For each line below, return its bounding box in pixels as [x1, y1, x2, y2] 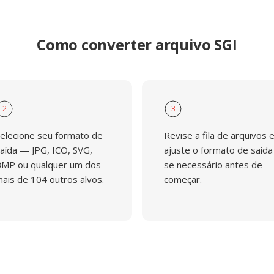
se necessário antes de [164, 158, 262, 171]
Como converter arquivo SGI [37, 34, 237, 54]
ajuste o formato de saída [164, 144, 273, 156]
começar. [164, 173, 202, 185]
